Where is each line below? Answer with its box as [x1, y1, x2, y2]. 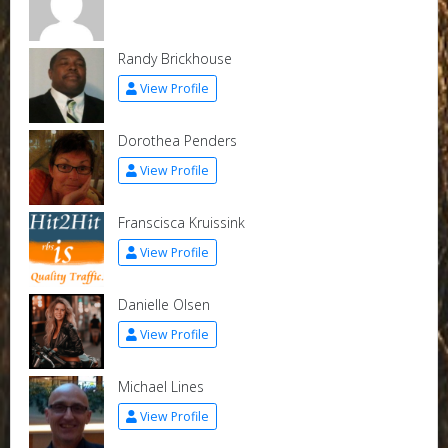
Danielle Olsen [117, 295, 210, 314]
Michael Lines [117, 377, 204, 396]
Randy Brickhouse [117, 49, 232, 68]
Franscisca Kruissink [117, 213, 245, 232]
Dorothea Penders [117, 131, 237, 150]
